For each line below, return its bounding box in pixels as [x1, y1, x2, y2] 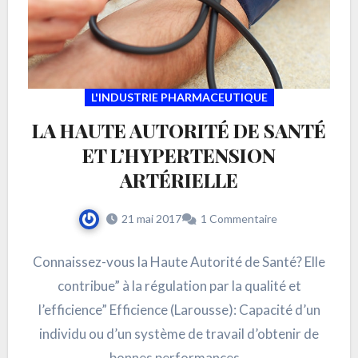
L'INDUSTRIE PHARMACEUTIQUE [90, 90, 268, 105]
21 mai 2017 [121, 212, 181, 226]
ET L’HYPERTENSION [82, 142, 276, 169]
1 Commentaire [200, 212, 277, 226]
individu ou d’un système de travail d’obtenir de [39, 325, 319, 343]
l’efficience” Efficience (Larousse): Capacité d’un [38, 301, 320, 319]
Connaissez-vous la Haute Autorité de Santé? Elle [33, 253, 325, 271]
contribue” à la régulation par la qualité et [57, 277, 301, 295]
